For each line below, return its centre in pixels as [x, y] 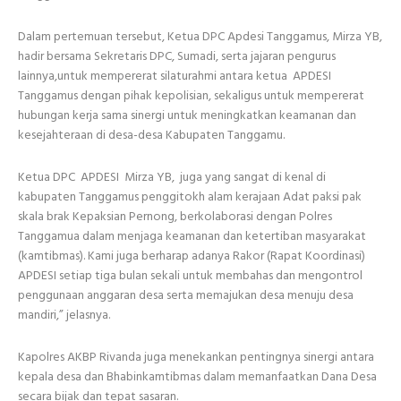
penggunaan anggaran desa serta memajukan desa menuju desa [186, 295]
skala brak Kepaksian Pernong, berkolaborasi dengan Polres [176, 217]
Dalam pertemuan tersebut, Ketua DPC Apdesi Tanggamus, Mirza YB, [200, 37]
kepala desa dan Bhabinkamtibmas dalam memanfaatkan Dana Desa [197, 377]
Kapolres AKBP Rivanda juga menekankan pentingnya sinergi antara [196, 357]
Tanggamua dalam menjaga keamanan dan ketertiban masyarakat [192, 236]
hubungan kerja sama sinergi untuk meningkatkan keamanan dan [187, 115]
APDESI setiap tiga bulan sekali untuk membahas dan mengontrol [190, 276]
